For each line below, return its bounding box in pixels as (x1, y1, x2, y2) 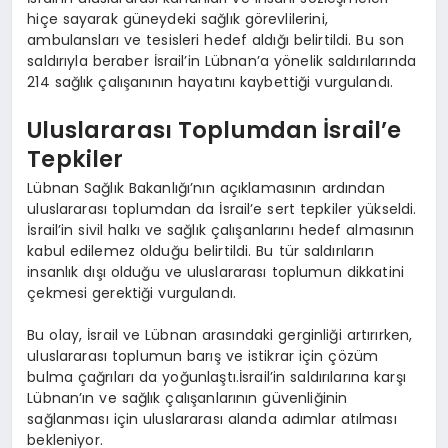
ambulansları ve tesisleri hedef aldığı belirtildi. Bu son (27, 30, 405, 50)
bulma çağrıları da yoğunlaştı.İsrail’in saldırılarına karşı (27, 367, 406, 387)
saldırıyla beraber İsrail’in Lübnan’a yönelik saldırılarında (27, 51, 416, 71)
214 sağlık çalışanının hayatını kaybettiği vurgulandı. (27, 72, 394, 92)
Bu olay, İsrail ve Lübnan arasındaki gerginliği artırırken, (27, 325, 413, 345)
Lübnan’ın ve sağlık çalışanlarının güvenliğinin (27, 388, 348, 408)
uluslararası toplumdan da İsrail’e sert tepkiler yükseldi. (27, 199, 417, 219)
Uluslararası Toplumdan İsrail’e (27, 113, 402, 146)
